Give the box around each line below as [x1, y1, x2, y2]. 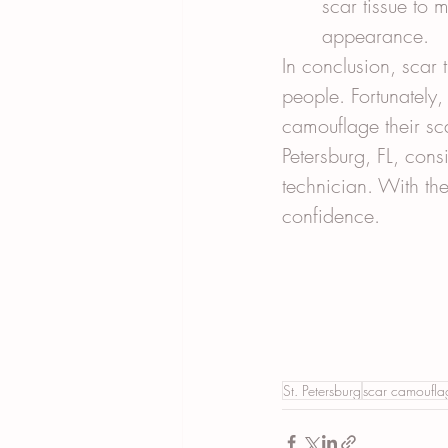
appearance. [322, 21, 429, 49]
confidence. [282, 201, 380, 229]
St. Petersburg [283, 380, 361, 400]
